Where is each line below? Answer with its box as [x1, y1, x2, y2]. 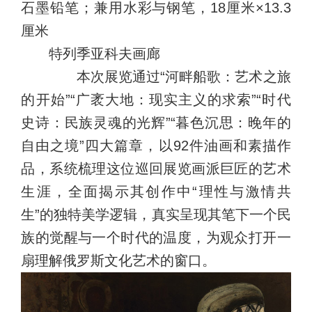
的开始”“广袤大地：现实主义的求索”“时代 [21, 92, 291, 108]
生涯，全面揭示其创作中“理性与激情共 [21, 184, 291, 200]
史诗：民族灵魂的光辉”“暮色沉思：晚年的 [21, 115, 291, 131]
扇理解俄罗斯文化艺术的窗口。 [21, 253, 217, 269]
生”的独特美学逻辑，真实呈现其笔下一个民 [21, 207, 291, 223]
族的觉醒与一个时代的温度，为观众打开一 [21, 230, 291, 246]
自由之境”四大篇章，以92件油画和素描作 [21, 138, 291, 154]
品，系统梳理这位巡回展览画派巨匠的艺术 [21, 161, 291, 177]
